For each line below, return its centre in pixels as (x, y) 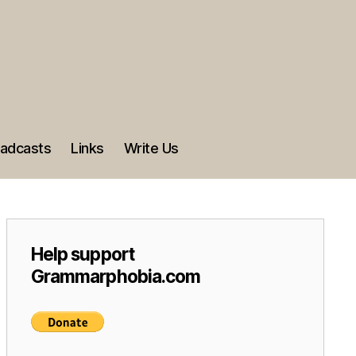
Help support (83, 254)
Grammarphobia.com (116, 276)
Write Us (151, 148)
